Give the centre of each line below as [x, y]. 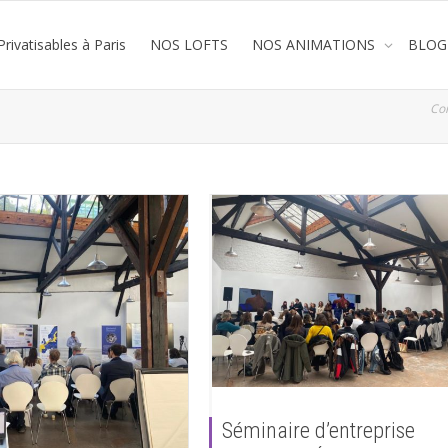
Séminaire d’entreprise [318, 431]
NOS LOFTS [189, 44]
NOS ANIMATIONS [315, 44]
